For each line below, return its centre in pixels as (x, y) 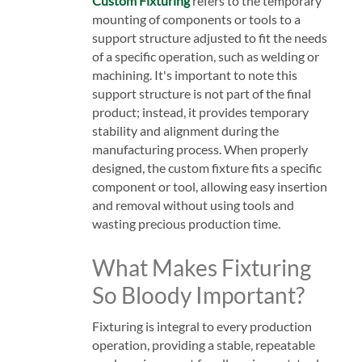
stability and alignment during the (185, 130)
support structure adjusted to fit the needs (209, 37)
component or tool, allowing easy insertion (209, 186)
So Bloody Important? (198, 295)
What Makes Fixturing (201, 267)
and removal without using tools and (193, 204)
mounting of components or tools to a (196, 19)
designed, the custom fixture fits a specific (206, 167)
